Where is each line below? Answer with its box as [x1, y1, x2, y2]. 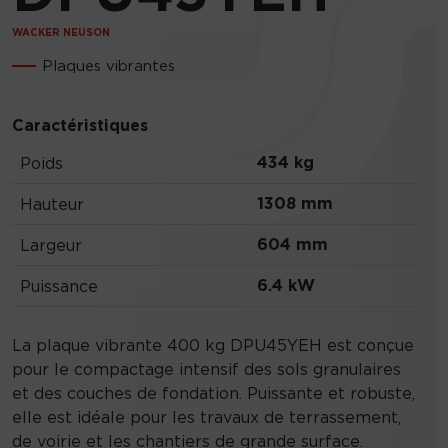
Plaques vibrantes [42, 56, 175, 75]
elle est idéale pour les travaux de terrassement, [12, 406, 401, 427]
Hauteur [20, 194, 84, 214]
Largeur [20, 235, 82, 255]
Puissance [20, 276, 98, 296]
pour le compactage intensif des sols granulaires [12, 358, 401, 379]
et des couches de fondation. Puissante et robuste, [12, 382, 415, 403]
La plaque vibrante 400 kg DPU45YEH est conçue [12, 334, 414, 355]
